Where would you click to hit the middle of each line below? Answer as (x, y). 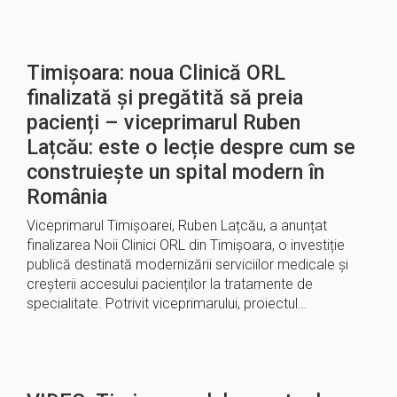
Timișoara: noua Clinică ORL (156, 73)
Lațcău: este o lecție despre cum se (191, 147)
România (67, 197)
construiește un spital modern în (175, 172)
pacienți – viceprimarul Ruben (163, 122)
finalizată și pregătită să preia (165, 97)
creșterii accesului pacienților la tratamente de (170, 284)
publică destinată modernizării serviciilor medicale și (187, 265)
